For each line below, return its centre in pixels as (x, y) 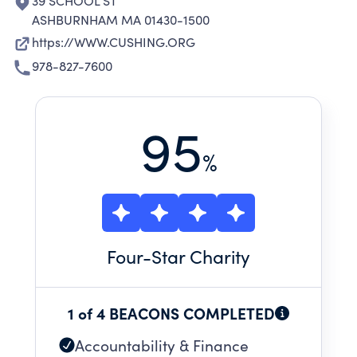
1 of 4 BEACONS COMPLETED (171, 313)
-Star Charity (196, 256)
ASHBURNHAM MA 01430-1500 (121, 20)
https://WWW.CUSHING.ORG (114, 42)
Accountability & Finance (162, 345)
